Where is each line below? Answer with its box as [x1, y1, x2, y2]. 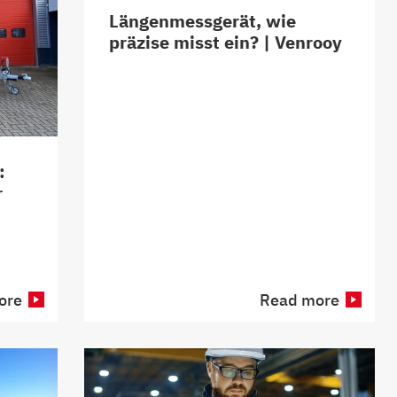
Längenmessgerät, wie [109, 8, 296, 33]
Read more [260, 289, 339, 310]
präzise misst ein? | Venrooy [109, 29, 342, 54]
